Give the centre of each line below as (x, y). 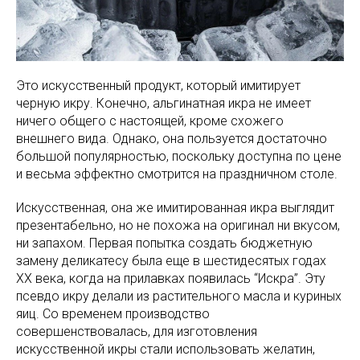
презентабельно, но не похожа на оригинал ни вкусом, (178, 225)
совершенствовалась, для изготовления (137, 331)
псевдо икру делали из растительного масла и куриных (179, 296)
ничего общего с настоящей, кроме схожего (150, 121)
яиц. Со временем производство (113, 313)
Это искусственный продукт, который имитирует (158, 85)
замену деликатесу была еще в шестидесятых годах (171, 260)
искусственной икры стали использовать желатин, (166, 349)
